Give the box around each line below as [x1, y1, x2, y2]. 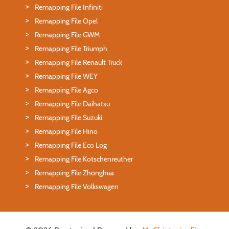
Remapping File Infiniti [35, 2, 103, 12]
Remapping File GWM [35, 30, 100, 39]
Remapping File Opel [35, 16, 98, 26]
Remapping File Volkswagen [35, 181, 119, 191]
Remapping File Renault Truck [35, 57, 122, 67]
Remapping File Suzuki [35, 112, 102, 122]
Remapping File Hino [35, 126, 98, 136]
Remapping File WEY [35, 71, 98, 81]
